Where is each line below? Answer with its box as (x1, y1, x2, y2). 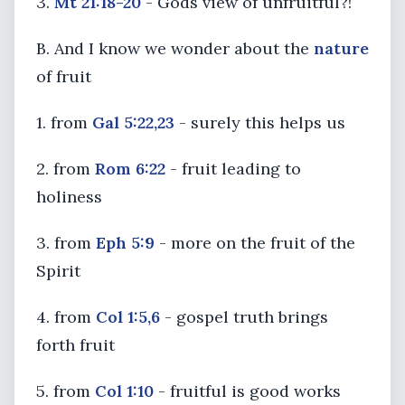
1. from (36, 112, 92, 133)
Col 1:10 (95, 381, 154, 401)
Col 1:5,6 (96, 306, 160, 327)
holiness (36, 186, 102, 207)
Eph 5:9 (96, 232, 155, 253)
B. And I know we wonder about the (36, 38, 314, 59)
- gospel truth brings (160, 306, 328, 327)
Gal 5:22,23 (92, 112, 174, 133)
